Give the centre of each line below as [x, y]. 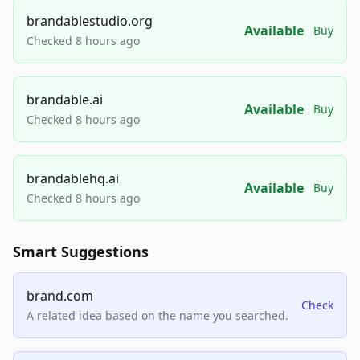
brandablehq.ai [73, 179]
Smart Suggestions [81, 252]
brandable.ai [65, 100]
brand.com [60, 296]
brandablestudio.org [90, 21]
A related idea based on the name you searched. [157, 316]
